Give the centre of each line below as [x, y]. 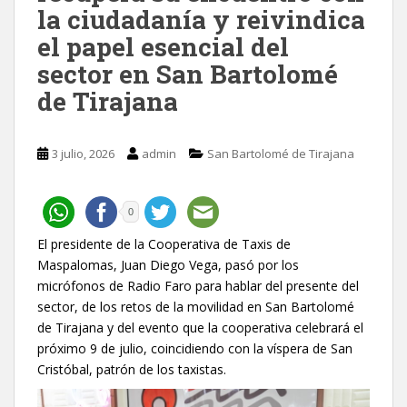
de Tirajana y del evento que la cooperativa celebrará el [200, 327]
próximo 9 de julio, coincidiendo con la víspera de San [195, 348]
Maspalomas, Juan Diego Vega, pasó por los [168, 264]
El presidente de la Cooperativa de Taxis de [164, 243]
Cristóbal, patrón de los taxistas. [132, 369]
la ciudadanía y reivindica [201, 19]
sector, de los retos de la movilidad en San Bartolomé [196, 306]
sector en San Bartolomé [188, 74]
